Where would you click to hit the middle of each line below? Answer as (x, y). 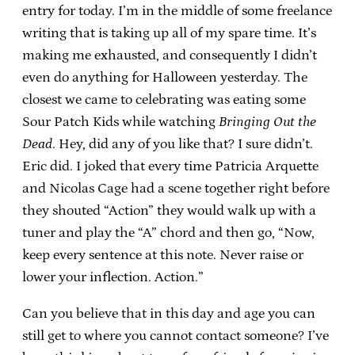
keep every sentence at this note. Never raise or (163, 255)
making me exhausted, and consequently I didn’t (170, 55)
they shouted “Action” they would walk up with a (169, 210)
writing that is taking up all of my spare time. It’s (169, 33)
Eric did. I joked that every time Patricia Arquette (170, 166)
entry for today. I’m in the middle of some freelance (177, 11)
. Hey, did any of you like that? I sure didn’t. (183, 144)
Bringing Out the (267, 122)
